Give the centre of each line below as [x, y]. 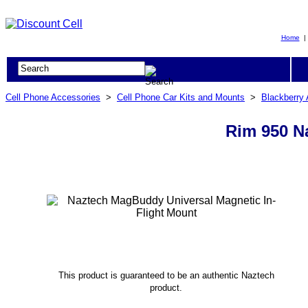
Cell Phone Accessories [53, 97]
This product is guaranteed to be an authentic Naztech [166, 275]
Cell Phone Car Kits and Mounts [181, 97]
